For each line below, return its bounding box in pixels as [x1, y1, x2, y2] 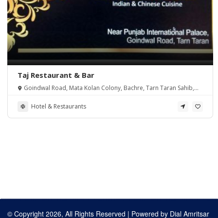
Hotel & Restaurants [31, 102, 86, 111]
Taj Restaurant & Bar [18, 70, 94, 80]
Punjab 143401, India [18, 91, 75, 99]
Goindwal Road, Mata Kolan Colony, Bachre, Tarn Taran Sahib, [24, 84, 194, 92]
